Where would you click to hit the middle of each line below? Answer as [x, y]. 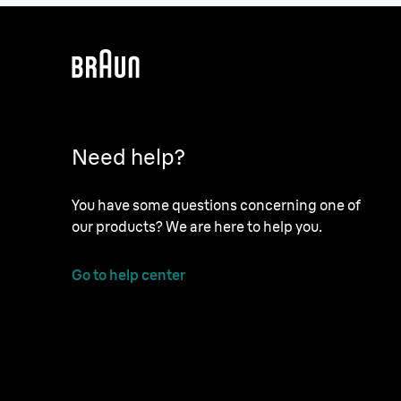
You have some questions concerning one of [216, 205]
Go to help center [128, 274]
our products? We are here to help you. [197, 226]
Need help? [128, 156]
